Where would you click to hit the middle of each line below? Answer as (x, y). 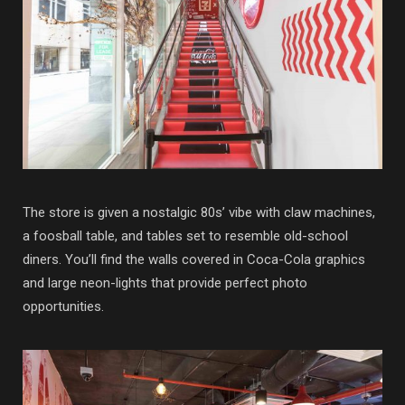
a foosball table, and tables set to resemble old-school (185, 235)
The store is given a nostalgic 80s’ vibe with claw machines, (199, 212)
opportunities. (63, 306)
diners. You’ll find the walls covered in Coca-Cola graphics (194, 259)
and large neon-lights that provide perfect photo (165, 283)
